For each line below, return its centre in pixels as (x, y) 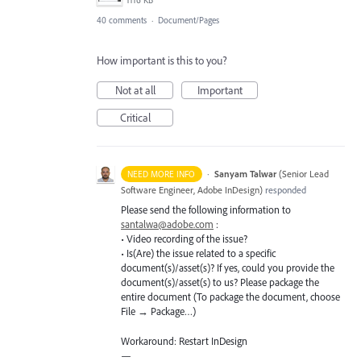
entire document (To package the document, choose (230, 297)
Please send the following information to (206, 210)
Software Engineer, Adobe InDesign (190, 190)
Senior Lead (305, 174)
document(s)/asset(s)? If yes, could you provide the (228, 268)
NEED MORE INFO (162, 174)
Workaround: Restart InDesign (184, 340)
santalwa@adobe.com (167, 224)
